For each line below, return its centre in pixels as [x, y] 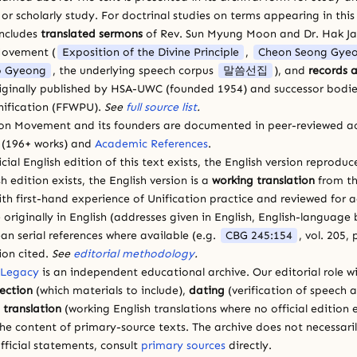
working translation [263, 180]
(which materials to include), [111, 290]
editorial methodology [134, 253]
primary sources [183, 345]
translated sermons [92, 33]
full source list [161, 107]
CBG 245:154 [259, 235]
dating [207, 290]
